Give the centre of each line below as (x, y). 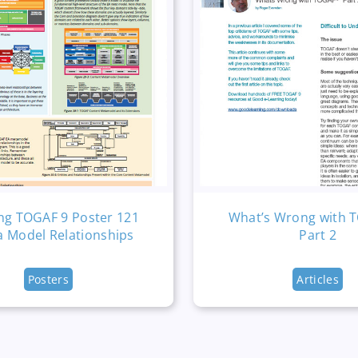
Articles (318, 279)
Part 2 (318, 235)
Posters (48, 279)
